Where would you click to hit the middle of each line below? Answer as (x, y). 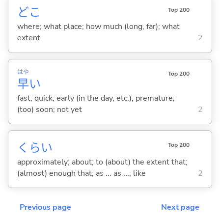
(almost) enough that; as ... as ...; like (81, 173)
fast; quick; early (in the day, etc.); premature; (96, 98)
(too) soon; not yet (49, 109)
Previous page (45, 207)
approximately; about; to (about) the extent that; (102, 162)
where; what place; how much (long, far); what (98, 27)
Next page (180, 207)
